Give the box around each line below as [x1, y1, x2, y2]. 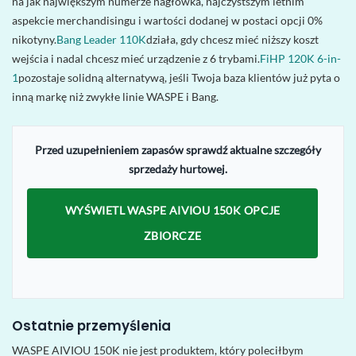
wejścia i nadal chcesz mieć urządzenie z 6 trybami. [12, 52, 260, 66]
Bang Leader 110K [56, 33, 146, 47]
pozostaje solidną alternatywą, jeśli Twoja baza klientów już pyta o [18, 71, 340, 85]
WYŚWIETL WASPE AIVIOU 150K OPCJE [64, 204, 281, 218]
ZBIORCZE [144, 230, 202, 243]
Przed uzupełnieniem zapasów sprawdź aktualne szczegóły [35, 143, 321, 157]
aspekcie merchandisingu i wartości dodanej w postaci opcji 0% [12, 14, 323, 28]
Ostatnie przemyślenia [12, 316, 171, 336]
